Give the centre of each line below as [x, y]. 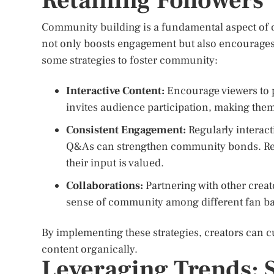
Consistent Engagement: [126, 130]
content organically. [90, 249]
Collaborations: [105, 186]
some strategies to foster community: [130, 60]
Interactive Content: [115, 91]
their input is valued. [115, 163]
